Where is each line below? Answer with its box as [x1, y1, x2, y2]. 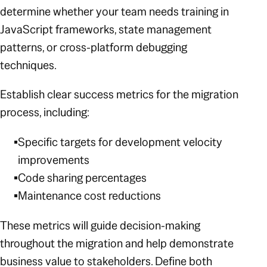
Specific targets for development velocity [18, 134, 223, 150]
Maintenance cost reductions [18, 188, 164, 204]
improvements [18, 152, 90, 168]
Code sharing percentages [18, 170, 147, 186]
